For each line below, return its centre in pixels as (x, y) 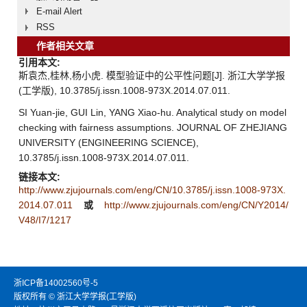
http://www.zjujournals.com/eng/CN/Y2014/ (196, 205)
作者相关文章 (75, 46)
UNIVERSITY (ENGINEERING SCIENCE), (109, 142)
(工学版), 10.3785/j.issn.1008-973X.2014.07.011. (124, 90)
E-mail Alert (59, 11)
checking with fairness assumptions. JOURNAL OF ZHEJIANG (153, 127)
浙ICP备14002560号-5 (56, 283)
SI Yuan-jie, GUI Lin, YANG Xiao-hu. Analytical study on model (152, 112)
